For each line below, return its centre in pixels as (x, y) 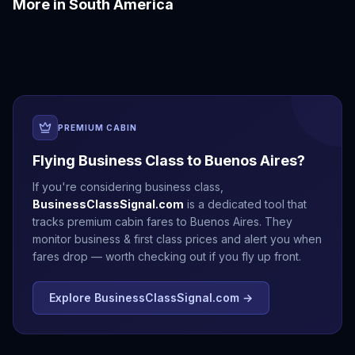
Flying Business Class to (118, 160)
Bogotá (38, 15)
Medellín (43, 34)
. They (276, 221)
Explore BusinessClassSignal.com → (151, 298)
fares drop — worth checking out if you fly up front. (167, 256)
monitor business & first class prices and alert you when (177, 239)
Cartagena (217, 15)
